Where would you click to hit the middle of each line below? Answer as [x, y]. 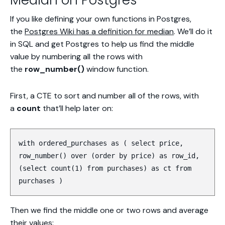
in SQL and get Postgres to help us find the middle [102, 44]
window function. [117, 69]
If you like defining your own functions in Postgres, [101, 19]
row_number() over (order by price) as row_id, [109, 156]
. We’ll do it [193, 31]
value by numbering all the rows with [76, 57]
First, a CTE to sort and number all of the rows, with [104, 96]
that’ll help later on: [77, 108]
